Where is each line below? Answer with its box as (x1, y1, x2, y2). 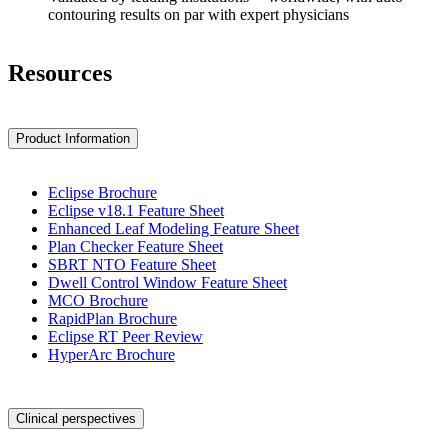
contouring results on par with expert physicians (48, 6, 349, 24)
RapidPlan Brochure (48, 309, 177, 327)
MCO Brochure (48, 291, 148, 309)
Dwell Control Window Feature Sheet (48, 273, 287, 291)
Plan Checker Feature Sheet (48, 237, 223, 255)
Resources (8, 60, 112, 87)
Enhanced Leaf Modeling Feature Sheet (48, 219, 299, 237)
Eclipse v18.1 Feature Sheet (48, 201, 224, 219)
